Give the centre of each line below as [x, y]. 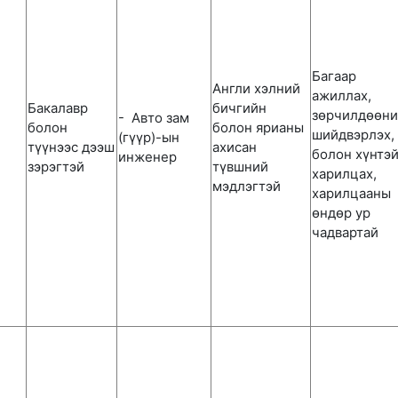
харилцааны [351, 193]
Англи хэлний [256, 88]
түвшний [240, 167]
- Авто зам [154, 118]
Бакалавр [58, 108]
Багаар [334, 76]
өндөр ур [341, 213]
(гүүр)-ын [149, 137]
